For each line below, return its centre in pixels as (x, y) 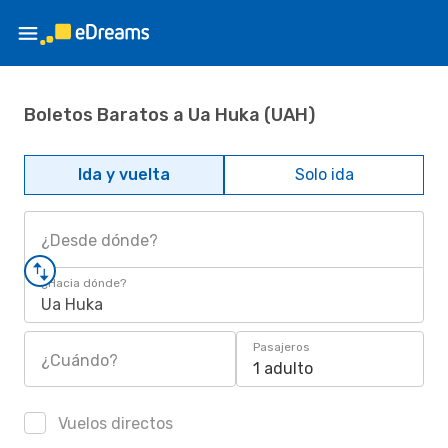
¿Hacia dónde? (83, 283)
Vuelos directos (113, 423)
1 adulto (283, 368)
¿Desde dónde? (99, 240)
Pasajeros (281, 347)
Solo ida (324, 174)
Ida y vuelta (124, 174)
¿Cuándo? (79, 360)
